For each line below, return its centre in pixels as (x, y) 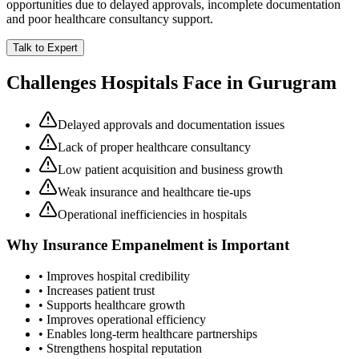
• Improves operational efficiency (122, 320)
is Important (246, 245)
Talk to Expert (45, 47)
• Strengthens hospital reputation (120, 349)
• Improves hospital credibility (114, 276)
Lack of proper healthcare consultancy (154, 147)
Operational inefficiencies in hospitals (152, 214)
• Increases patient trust (97, 291)
